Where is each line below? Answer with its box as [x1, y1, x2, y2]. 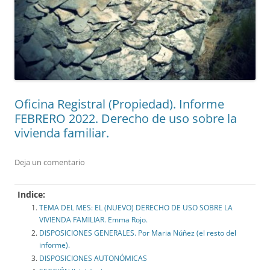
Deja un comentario [14, 156, 85, 168]
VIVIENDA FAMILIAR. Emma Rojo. [39, 214, 148, 225]
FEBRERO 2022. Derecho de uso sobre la [14, 110, 237, 127]
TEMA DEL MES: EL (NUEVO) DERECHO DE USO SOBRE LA [39, 202, 233, 213]
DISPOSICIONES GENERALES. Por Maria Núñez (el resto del [39, 227, 236, 238]
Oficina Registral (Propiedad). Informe [14, 95, 224, 112]
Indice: [17, 188, 45, 200]
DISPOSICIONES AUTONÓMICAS [39, 253, 147, 263]
